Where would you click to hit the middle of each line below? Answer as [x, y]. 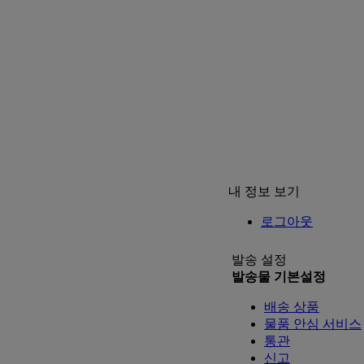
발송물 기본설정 [279, 277]
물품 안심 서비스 [313, 324]
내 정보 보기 [264, 191]
